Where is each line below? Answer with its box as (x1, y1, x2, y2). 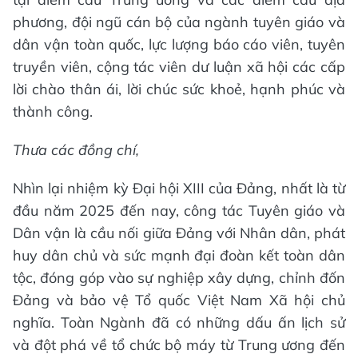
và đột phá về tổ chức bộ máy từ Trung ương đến (13, 335, 345, 354)
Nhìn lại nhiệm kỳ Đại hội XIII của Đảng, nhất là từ (13, 178, 345, 197)
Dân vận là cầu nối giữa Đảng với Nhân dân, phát (13, 223, 345, 242)
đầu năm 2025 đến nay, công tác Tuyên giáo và (13, 201, 345, 220)
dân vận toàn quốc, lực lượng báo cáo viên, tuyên (13, 34, 345, 54)
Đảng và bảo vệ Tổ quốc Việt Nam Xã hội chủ (13, 290, 345, 309)
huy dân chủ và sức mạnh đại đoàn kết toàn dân (13, 245, 345, 265)
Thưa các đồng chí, (13, 140, 139, 159)
